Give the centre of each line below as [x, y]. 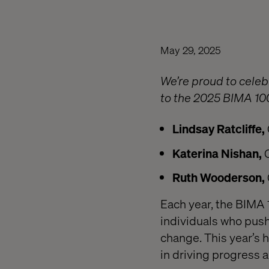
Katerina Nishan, [218, 153]
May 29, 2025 [191, 50]
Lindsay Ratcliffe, [219, 128]
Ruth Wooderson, [219, 177]
